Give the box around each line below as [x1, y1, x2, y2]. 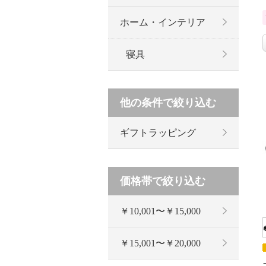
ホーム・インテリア [120, 17, 205, 27]
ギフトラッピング [120, 127, 196, 138]
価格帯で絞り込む [120, 175, 205, 187]
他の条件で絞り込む [120, 96, 216, 109]
